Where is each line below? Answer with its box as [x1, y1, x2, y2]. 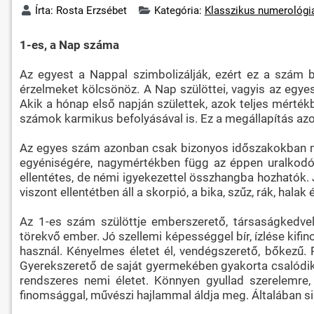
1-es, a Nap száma [19, 37, 119, 52]
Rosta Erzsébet [56, 4, 128, 17]
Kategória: [153, 4, 205, 17]
